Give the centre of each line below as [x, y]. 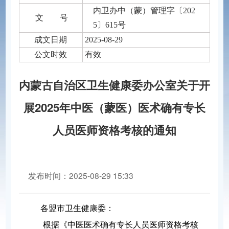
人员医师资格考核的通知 [114, 130]
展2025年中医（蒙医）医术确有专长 [114, 108]
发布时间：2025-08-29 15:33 [81, 175]
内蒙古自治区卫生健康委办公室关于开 [114, 85]
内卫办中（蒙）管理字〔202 [144, 10]
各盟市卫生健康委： [77, 209]
